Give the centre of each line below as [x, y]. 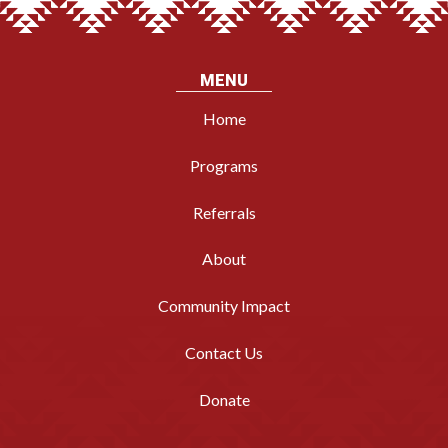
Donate [224, 399]
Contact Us [224, 352]
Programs [224, 165]
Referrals [224, 212]
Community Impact [224, 306]
